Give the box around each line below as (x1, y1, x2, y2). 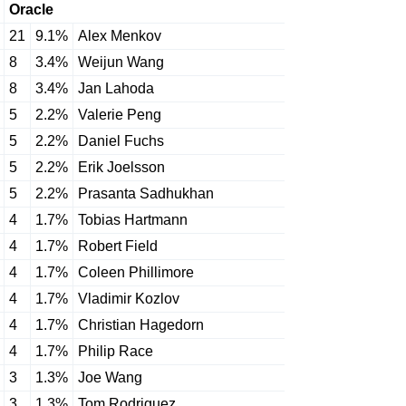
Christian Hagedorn (78, 317, 204, 333)
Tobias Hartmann (78, 212, 188, 227)
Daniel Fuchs (78, 133, 164, 149)
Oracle (9, 2, 53, 17)
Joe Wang (78, 370, 142, 385)
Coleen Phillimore (78, 265, 194, 280)
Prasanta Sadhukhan (78, 186, 214, 201)
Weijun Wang (78, 54, 164, 70)
